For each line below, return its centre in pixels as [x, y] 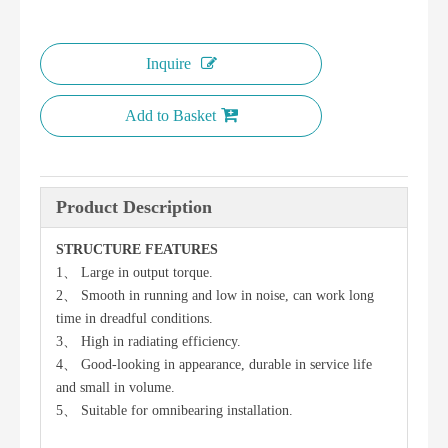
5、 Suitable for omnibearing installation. [174, 410]
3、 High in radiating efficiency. [148, 341]
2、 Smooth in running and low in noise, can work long [215, 295]
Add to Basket [170, 115]
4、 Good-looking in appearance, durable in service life [214, 364]
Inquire [168, 63]
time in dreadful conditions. [134, 318]
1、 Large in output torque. [134, 272]
